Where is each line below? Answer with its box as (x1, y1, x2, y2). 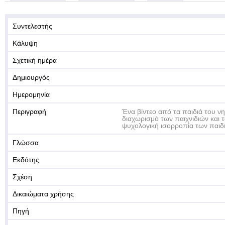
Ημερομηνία (13, 90, 50, 98)
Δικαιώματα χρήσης (13, 190, 74, 198)
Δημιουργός (13, 73, 50, 81)
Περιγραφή (13, 107, 46, 116)
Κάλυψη (13, 39, 38, 47)
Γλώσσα (13, 139, 39, 147)
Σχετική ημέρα (13, 56, 57, 64)
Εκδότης (13, 156, 39, 164)
